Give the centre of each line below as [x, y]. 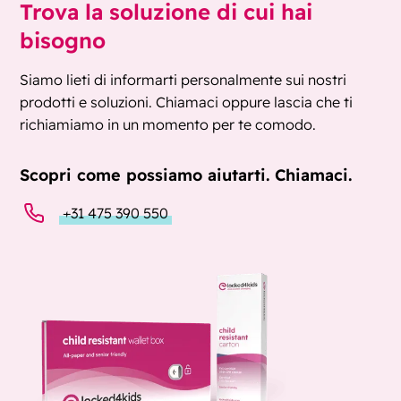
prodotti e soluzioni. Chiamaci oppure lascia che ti [187, 102]
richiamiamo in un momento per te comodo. [168, 125]
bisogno [63, 41]
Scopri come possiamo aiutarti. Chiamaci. [186, 175]
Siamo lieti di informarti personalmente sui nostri [183, 80]
